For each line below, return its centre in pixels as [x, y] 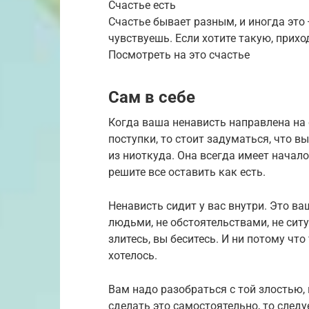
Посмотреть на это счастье [179, 54]
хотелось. [133, 255]
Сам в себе [152, 97]
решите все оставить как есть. [187, 172]
